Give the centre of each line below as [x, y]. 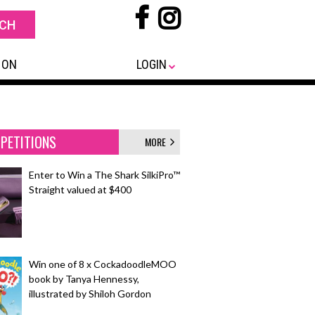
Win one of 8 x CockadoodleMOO [103, 264]
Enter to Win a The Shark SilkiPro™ [104, 175]
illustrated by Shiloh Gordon [90, 294]
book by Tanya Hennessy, [84, 279]
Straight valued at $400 [80, 189]
